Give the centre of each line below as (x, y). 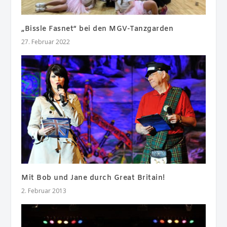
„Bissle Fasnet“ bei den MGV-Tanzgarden (98, 29)
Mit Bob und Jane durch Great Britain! (93, 178)
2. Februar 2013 (44, 191)
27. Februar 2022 (46, 42)
